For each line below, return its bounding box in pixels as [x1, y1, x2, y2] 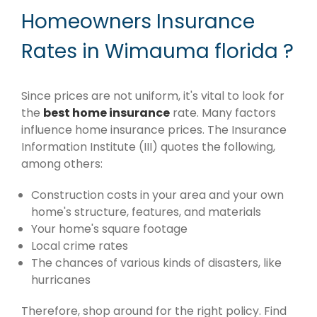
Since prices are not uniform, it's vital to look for [21, 88, 284, 105]
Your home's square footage [31, 221, 188, 238]
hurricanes [31, 272, 91, 289]
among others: [21, 156, 103, 173]
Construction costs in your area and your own [31, 187, 284, 204]
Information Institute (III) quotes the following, [21, 139, 275, 156]
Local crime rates [31, 238, 128, 255]
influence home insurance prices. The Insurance [21, 122, 287, 139]
